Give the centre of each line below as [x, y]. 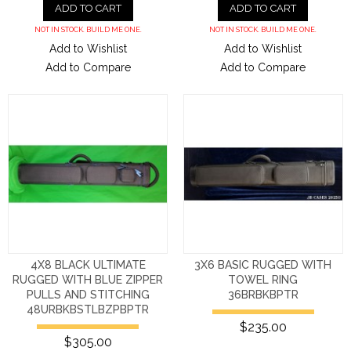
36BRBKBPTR [263, 294]
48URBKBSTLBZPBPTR [88, 309]
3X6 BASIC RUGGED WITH [263, 264]
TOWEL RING [263, 279]
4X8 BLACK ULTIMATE [88, 264]
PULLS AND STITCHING [88, 294]
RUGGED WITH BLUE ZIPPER [88, 279]
